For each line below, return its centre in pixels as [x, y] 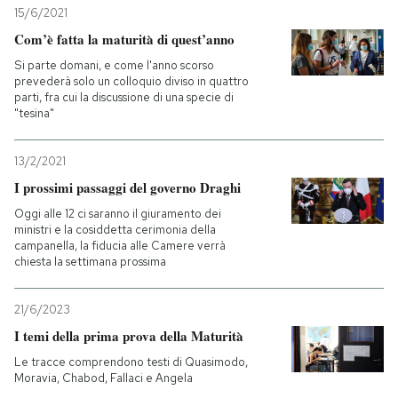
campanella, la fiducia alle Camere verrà [120, 246]
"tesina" [34, 113]
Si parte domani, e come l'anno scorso [114, 65]
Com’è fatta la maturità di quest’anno [124, 39]
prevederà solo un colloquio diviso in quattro [131, 81]
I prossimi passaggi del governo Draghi [127, 187]
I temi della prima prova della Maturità [129, 336]
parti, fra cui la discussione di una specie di [124, 97]
